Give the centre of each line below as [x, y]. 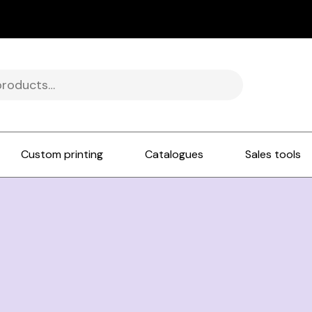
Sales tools [273, 155]
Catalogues [174, 155]
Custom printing [62, 155]
